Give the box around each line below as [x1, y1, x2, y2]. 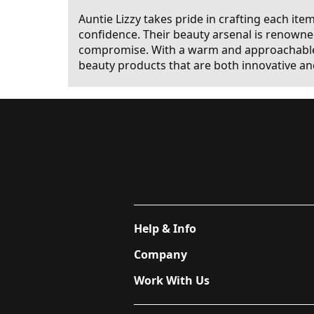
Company [134, 246, 187, 262]
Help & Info [134, 220, 196, 236]
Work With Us [134, 272, 210, 288]
